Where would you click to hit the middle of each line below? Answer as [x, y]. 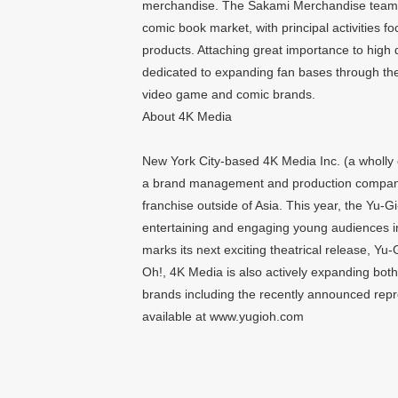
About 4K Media [187, 116]
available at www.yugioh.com [223, 316]
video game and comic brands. [229, 94]
